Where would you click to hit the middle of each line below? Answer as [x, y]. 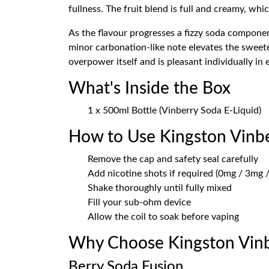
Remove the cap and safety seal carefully [173, 159]
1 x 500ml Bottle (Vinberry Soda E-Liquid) [174, 110]
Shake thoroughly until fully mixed [160, 188]
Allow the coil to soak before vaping [163, 217]
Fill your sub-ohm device [139, 202]
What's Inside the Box [150, 88]
